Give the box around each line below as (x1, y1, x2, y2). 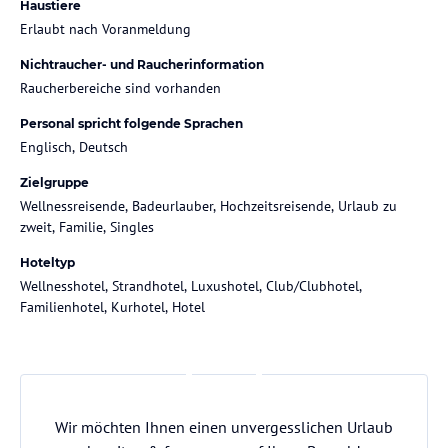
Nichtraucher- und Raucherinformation (20, 56, 264, 72)
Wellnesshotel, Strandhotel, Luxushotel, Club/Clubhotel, (20, 276, 362, 295)
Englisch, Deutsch (20, 137, 128, 156)
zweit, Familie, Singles (20, 217, 154, 236)
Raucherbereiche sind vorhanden (20, 78, 221, 97)
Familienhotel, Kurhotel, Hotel (20, 297, 205, 316)
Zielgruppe (20, 174, 89, 190)
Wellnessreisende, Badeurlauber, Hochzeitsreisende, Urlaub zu (20, 196, 397, 215)
